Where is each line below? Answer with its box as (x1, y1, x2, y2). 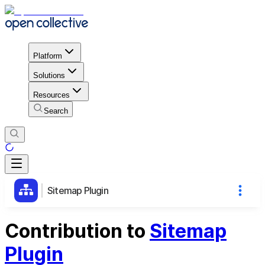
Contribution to (5, 219, 150, 243)
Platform (33, 51, 62, 60)
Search (44, 106, 68, 115)
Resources (33, 90, 70, 99)
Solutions (33, 70, 65, 80)
